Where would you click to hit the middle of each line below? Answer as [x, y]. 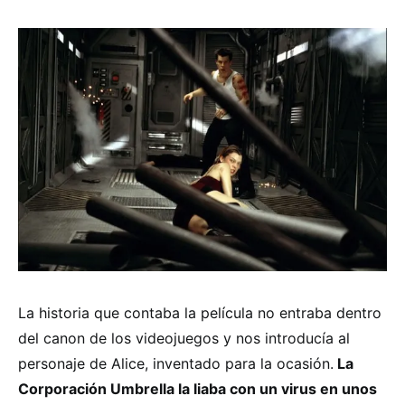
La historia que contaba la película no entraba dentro [200, 313]
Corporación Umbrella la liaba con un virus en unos [198, 389]
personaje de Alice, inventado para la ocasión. [176, 364]
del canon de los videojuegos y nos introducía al [184, 339]
